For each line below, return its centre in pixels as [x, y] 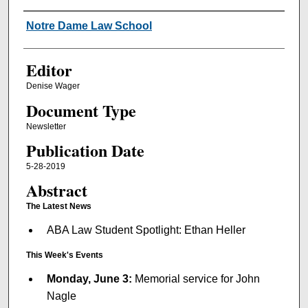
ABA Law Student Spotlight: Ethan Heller [146, 230]
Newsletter [46, 126]
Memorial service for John [196, 278]
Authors [49, 24]
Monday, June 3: [89, 278]
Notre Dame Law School [89, 26]
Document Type [81, 110]
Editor [49, 70]
